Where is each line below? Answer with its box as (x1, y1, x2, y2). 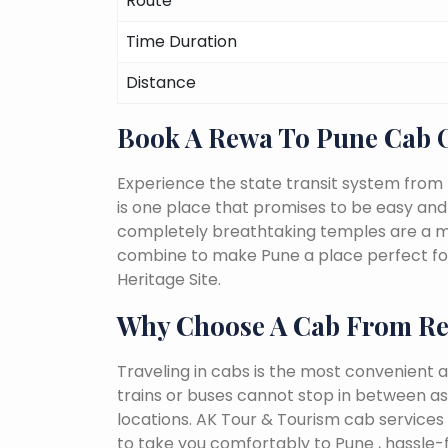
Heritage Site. (117, 267, 221, 291)
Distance (126, 70, 196, 94)
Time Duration (126, 29, 237, 53)
